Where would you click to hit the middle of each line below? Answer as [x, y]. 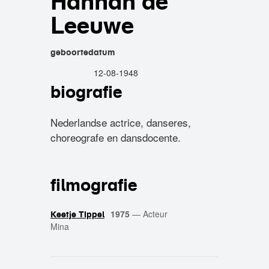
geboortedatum [83, 52]
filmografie [94, 185]
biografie [86, 92]
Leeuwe [92, 25]
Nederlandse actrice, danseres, [121, 122]
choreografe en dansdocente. [116, 137]
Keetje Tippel [77, 214]
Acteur [155, 214]
